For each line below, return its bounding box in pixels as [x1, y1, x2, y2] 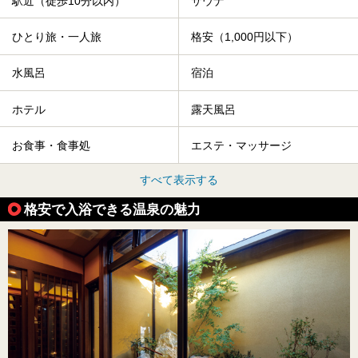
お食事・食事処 [12, 139, 90, 153]
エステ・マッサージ [191, 139, 292, 153]
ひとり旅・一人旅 [12, 30, 101, 44]
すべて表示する [140, 173, 218, 186]
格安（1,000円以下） [191, 30, 298, 44]
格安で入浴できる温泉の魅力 [24, 201, 201, 217]
